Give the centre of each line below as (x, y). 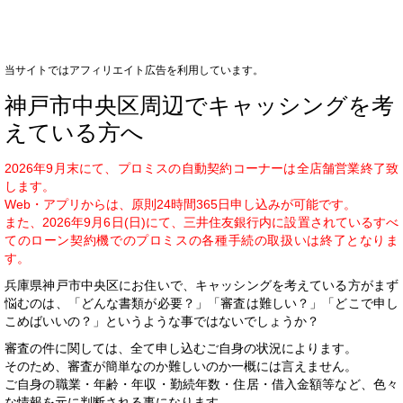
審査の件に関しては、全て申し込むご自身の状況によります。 (181, 348)
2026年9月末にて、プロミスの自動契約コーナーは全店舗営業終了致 (201, 168)
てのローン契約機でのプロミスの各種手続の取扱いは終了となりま (201, 240)
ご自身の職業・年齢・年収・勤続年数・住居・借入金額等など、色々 (201, 384)
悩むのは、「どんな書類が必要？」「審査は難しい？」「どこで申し (201, 303)
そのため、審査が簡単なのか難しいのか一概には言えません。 (181, 366)
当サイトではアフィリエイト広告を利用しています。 (134, 70)
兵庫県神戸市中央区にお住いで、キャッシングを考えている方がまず (201, 285)
